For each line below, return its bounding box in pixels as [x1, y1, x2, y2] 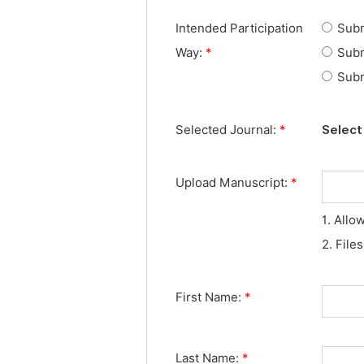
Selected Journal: [175, 123, 279, 137]
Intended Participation [175, 21, 303, 36]
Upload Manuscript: [175, 175, 291, 190]
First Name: [175, 290, 245, 305]
